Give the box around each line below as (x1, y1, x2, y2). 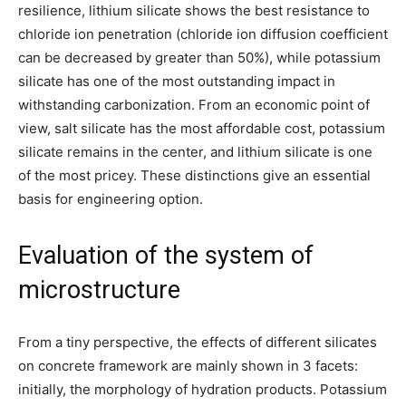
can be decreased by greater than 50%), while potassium (18, 48, 381, 66)
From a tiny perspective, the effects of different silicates (18, 333, 377, 351)
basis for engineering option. (18, 189, 203, 208)
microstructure (18, 275, 180, 304)
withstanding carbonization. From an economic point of (18, 95, 370, 113)
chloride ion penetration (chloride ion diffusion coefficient (18, 24, 388, 43)
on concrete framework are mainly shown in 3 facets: (18, 356, 358, 374)
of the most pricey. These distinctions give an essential (18, 166, 371, 184)
